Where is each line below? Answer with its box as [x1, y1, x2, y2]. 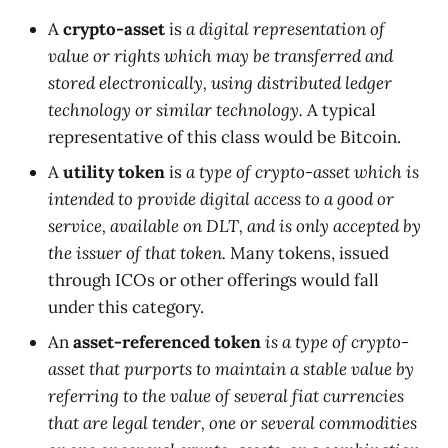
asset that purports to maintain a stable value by [48, 357, 414, 380]
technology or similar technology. [48, 98, 307, 121]
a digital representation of [186, 17, 385, 40]
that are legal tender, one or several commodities [48, 411, 417, 434]
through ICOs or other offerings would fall [48, 268, 379, 291]
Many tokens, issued [230, 241, 389, 264]
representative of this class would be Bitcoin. [48, 125, 401, 148]
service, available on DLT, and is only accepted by [48, 214, 421, 237]
